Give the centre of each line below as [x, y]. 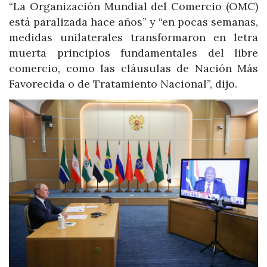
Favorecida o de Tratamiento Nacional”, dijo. [123, 83]
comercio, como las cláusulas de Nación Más [133, 68]
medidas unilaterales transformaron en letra [133, 37]
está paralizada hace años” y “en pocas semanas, [133, 21]
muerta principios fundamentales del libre [133, 52]
